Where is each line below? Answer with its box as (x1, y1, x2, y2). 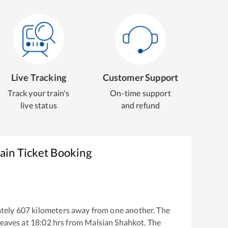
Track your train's (8, 88, 70, 98)
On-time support (110, 88, 171, 98)
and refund (121, 100, 160, 110)
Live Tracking (11, 72, 67, 83)
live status (20, 100, 57, 110)
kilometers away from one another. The (30, 205, 170, 215)
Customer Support (102, 72, 179, 83)
